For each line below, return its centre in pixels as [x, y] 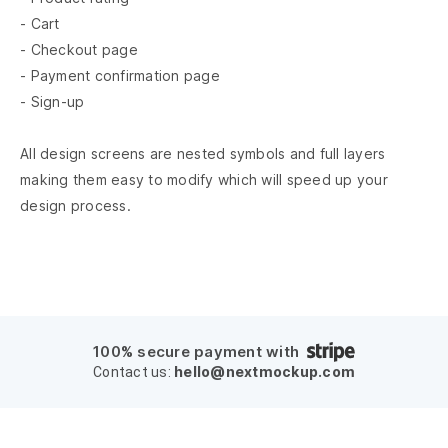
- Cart [40, 23]
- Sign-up [52, 101]
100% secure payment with [196, 351]
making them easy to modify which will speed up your [204, 179]
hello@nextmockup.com [264, 371]
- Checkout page [79, 49]
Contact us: [133, 372]
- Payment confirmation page [120, 75]
